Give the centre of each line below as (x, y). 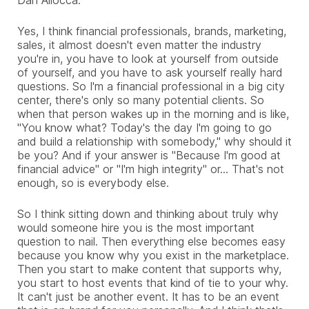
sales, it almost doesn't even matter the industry (139, 44)
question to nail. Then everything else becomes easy (151, 241)
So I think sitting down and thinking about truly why (148, 213)
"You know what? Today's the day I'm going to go (144, 127)
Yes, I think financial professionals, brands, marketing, (152, 31)
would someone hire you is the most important (136, 227)
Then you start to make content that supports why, (149, 269)
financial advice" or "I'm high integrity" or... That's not (151, 169)
